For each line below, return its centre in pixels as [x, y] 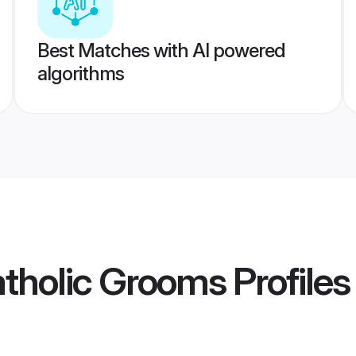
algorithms [80, 74]
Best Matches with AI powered [161, 50]
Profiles [288, 281]
